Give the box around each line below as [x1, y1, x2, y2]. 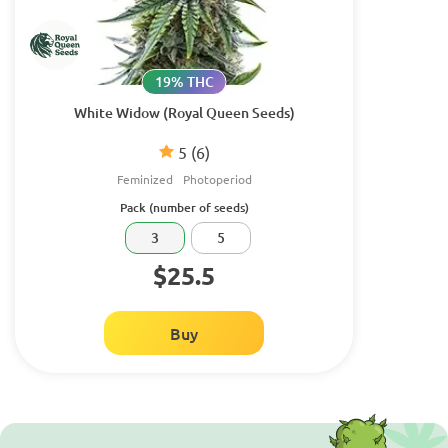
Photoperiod [182, 170, 252, 187]
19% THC [154, 71, 214, 91]
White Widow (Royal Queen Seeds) [73, 102, 295, 122]
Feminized [116, 170, 173, 187]
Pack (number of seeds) [119, 198, 249, 216]
